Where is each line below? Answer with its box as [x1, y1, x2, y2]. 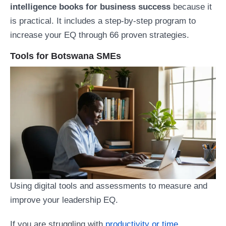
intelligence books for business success [10, 2, 171, 12]
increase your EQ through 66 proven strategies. [10, 30, 189, 40]
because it [171, 2, 212, 12]
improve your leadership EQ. [10, 195, 118, 205]
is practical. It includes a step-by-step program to [10, 16, 196, 26]
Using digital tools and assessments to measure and [10, 181, 207, 191]
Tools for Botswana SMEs [10, 51, 121, 62]
